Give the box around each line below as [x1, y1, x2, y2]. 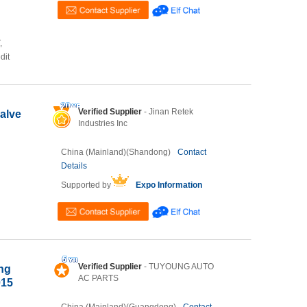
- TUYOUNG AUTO [142, 262, 214, 271]
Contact [177, 147, 206, 157]
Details [61, 161, 87, 171]
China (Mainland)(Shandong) [61, 147, 171, 157]
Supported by [61, 180, 111, 190]
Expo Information [136, 180, 202, 190]
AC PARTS [78, 273, 119, 283]
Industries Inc [78, 119, 127, 128]
